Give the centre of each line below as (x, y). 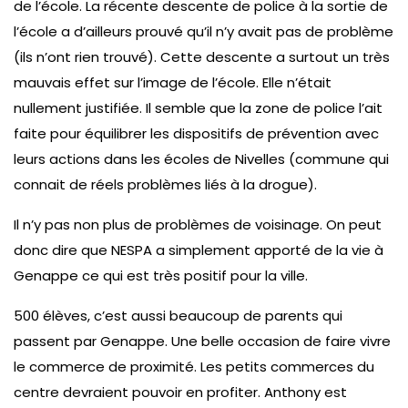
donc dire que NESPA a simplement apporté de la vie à (199, 250)
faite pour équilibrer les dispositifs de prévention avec (196, 133)
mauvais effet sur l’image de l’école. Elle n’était (173, 82)
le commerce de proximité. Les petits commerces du (194, 366)
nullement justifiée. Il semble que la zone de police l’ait (198, 107)
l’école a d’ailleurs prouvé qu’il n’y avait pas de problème (204, 31)
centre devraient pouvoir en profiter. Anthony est (180, 392)
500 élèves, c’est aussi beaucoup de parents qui (178, 315)
